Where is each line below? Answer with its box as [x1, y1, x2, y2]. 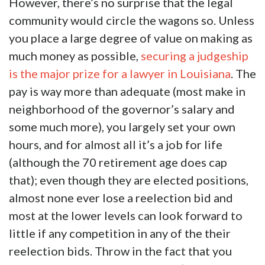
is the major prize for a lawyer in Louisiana [9, 66, 231, 81]
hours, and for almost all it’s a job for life [9, 137, 222, 152]
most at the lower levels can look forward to [9, 208, 243, 223]
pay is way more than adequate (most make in [9, 84, 245, 99]
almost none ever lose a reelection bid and [9, 190, 233, 205]
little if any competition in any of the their [9, 226, 231, 241]
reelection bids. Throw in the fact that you [9, 244, 232, 258]
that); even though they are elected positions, [9, 173, 248, 188]
